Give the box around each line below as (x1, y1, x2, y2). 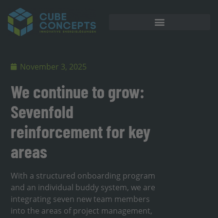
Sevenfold (11, 101, 74, 122)
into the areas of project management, (11, 205, 153, 216)
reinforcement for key (11, 121, 151, 142)
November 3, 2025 (20, 61, 87, 72)
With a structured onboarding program (11, 170, 156, 181)
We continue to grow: (11, 81, 145, 102)
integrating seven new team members (11, 194, 150, 204)
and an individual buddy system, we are (11, 182, 156, 193)
